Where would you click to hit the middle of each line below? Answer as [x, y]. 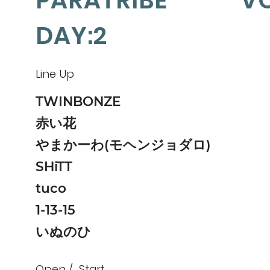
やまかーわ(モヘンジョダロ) [123, 145]
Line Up [55, 74]
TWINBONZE [78, 102]
